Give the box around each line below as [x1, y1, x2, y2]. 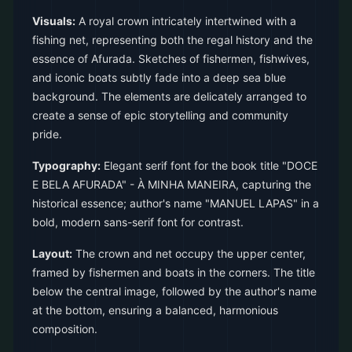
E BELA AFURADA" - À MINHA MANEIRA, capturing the [32, 178, 311, 191]
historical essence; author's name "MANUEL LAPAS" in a [32, 196, 319, 210]
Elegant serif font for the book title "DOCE [101, 159, 317, 172]
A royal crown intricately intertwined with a [75, 14, 296, 27]
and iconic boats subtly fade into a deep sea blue [32, 71, 286, 84]
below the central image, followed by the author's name [32, 284, 317, 298]
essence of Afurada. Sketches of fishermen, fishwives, [32, 52, 310, 65]
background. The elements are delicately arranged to [32, 90, 306, 103]
